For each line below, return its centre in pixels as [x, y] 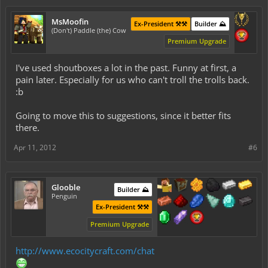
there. [28, 128]
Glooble [66, 188]
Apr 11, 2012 [35, 148]
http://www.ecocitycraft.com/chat [85, 251]
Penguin [64, 196]
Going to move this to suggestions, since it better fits [123, 116]
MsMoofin [70, 22]
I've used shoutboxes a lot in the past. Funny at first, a [126, 68]
